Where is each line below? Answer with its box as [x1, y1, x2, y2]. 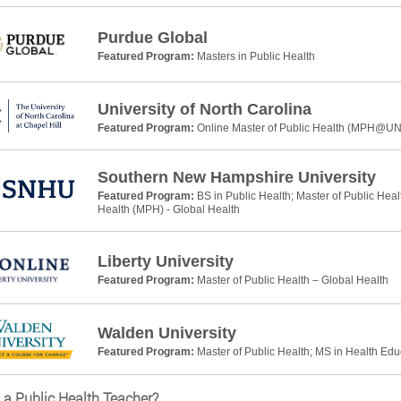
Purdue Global [97, 29, 208, 47]
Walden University [97, 323, 236, 342]
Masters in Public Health [196, 50, 315, 64]
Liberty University [97, 252, 234, 270]
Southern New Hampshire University [97, 168, 376, 187]
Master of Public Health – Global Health [196, 273, 388, 286]
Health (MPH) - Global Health [97, 203, 240, 217]
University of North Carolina [97, 100, 311, 119]
